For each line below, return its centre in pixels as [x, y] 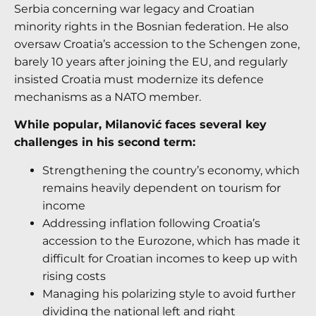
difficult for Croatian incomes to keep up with [170, 258]
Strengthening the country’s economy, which [171, 170]
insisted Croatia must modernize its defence [139, 79]
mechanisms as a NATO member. [108, 97]
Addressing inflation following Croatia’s [151, 223]
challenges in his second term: [105, 142]
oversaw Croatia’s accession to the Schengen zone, [157, 44]
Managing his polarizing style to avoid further [169, 293]
